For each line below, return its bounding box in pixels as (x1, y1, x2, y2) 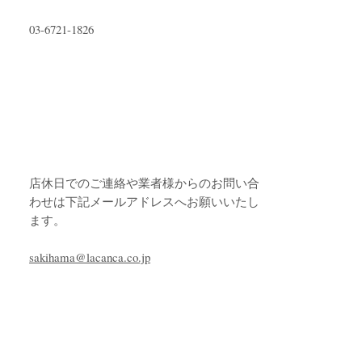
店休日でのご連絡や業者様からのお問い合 (29, 175, 260, 192)
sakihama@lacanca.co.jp (29, 249, 151, 266)
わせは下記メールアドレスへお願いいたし (29, 193, 260, 210)
